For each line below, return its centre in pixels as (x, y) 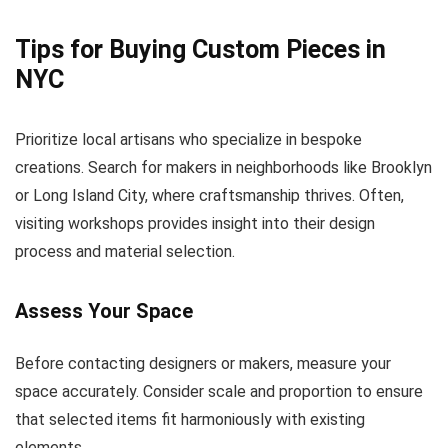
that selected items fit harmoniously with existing (190, 420)
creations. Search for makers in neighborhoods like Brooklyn (223, 168)
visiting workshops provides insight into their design (195, 224)
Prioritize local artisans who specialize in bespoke (188, 140)
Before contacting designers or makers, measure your (203, 364)
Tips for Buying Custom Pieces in (200, 50)
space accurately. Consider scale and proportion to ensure (219, 392)
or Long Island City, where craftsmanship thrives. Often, (209, 196)
